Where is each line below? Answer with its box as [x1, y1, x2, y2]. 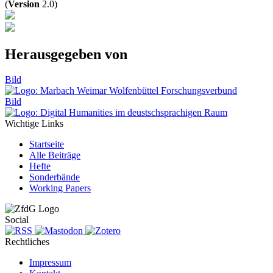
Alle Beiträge [29, 150, 80, 161]
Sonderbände [29, 172, 80, 183]
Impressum [29, 257, 71, 268]
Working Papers [29, 183, 91, 194]
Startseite [29, 139, 64, 150]
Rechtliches [5, 236, 49, 247]
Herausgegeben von [5, 46, 127, 62]
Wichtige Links [5, 118, 63, 129]
